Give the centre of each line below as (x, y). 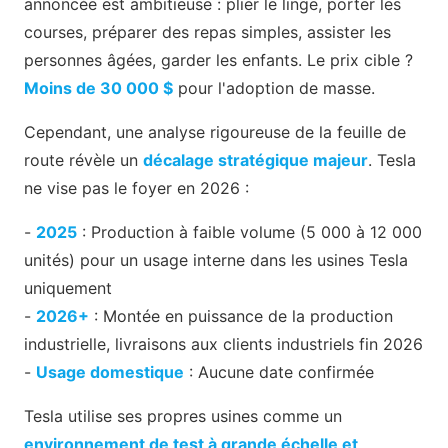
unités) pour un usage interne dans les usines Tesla (216, 260)
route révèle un (83, 160)
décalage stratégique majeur (255, 160)
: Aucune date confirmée (279, 372)
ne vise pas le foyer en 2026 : (136, 188)
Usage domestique (110, 372)
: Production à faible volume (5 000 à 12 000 (249, 232)
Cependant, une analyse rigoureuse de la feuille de (215, 132)
